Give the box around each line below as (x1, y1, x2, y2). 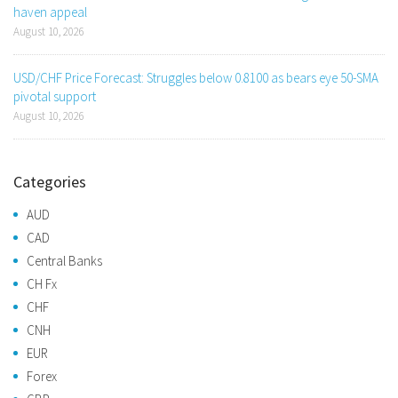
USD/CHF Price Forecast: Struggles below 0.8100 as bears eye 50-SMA (13, 69, 378, 87)
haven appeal (13, 4, 87, 21)
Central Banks (27, 252, 102, 270)
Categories (13, 171, 86, 193)
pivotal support (13, 88, 96, 106)
